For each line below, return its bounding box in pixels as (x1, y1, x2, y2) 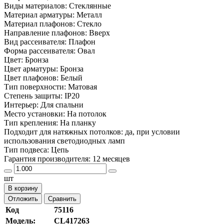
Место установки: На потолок (4, 109, 106, 118)
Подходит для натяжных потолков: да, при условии (4, 127, 180, 136)
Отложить (8, 194, 38, 202)
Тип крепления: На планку (4, 118, 96, 127)
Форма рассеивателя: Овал (4, 46, 95, 55)
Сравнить (48, 194, 76, 202)
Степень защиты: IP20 (4, 91, 79, 100)
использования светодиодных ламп (4, 136, 125, 145)
